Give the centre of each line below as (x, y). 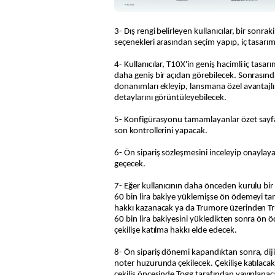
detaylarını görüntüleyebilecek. (170, 98)
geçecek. (130, 165)
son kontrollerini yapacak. (161, 131)
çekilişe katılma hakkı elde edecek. (176, 231)
